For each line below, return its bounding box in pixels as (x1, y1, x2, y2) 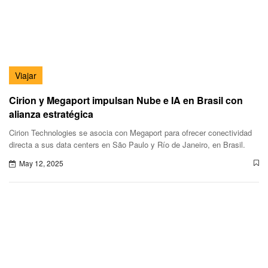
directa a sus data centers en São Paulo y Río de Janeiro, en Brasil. (9, 139, 245, 151)
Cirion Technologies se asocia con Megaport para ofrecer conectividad (9, 127, 252, 139)
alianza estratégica (9, 107, 93, 121)
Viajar (15, 69, 36, 82)
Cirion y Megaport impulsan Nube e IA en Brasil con (9, 93, 243, 108)
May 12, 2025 (19, 158, 63, 169)
